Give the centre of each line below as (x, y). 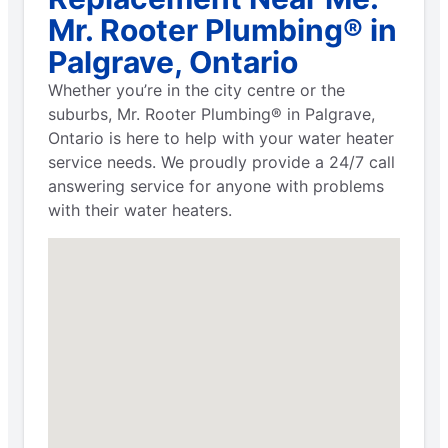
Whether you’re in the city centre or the (196, 89)
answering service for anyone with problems (216, 185)
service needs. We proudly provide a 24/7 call (221, 161)
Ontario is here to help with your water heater (221, 137)
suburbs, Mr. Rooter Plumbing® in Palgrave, (211, 113)
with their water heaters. (140, 209)
